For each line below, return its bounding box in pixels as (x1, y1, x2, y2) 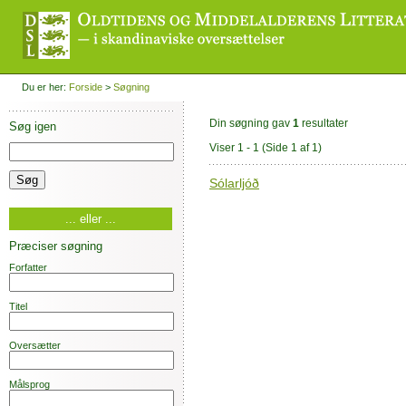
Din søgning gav (209, 117, 293, 130)
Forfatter (9, 262, 47, 273)
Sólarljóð (209, 175, 259, 190)
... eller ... (65, 212, 116, 226)
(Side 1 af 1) (262, 141, 322, 155)
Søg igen (9, 120, 56, 133)
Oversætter (9, 340, 61, 351)
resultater (299, 117, 348, 130)
